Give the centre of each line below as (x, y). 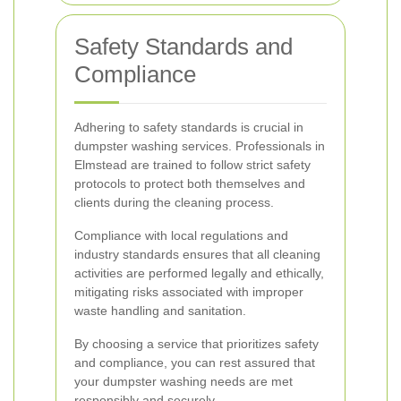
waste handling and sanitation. (160, 311)
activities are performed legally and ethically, (199, 273)
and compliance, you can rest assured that (195, 363)
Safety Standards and (183, 47)
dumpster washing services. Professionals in (200, 146)
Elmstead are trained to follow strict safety (192, 165)
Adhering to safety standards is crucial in (189, 127)
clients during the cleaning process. (174, 202)
